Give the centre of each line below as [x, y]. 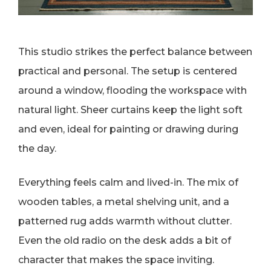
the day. [37, 149]
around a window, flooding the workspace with [132, 91]
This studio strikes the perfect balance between [135, 52]
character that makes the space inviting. [116, 260]
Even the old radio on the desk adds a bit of [125, 241]
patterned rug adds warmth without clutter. [125, 221]
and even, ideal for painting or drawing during [128, 129]
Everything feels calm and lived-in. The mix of [128, 183]
